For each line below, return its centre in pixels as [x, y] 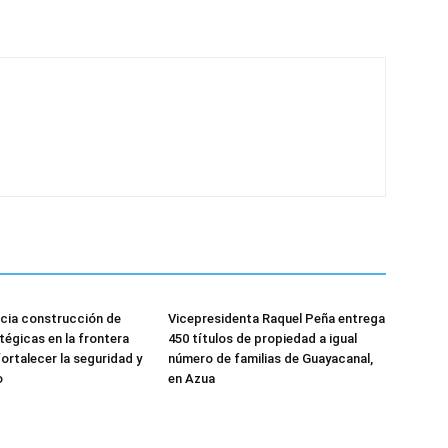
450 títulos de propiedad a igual [262, 339]
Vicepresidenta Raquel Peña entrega [276, 319]
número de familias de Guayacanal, [270, 359]
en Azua [191, 379]
